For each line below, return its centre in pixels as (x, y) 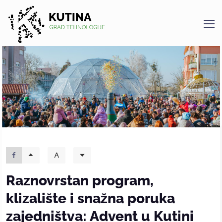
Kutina (21, 37)
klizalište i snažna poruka (90, 198)
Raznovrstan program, (80, 180)
